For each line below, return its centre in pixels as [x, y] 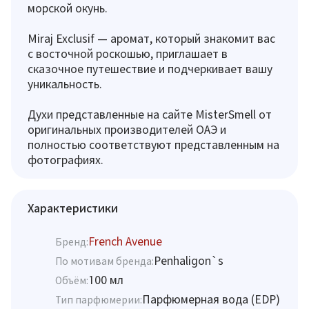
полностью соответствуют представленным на [153, 144]
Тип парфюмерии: [99, 299]
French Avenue [125, 241]
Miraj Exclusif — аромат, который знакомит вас [151, 38]
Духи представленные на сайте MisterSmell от [150, 114]
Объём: [72, 280]
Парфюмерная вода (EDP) [211, 299]
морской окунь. [68, 8]
